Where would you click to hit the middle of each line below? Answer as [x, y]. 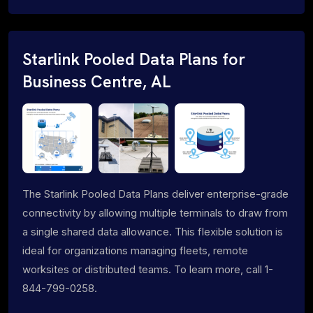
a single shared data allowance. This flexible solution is [153, 231]
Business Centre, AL [97, 81]
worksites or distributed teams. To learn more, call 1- [148, 269]
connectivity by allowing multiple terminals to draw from [155, 212]
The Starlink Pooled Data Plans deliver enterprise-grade [155, 194]
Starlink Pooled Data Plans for [134, 59]
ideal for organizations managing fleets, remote [135, 250]
